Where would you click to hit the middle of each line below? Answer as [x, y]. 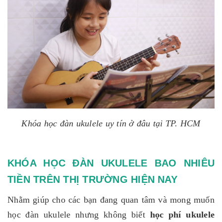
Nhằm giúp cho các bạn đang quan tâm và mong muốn [111, 199]
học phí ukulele [182, 214]
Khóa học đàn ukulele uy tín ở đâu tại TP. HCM [111, 123]
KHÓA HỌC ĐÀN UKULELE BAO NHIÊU [111, 163]
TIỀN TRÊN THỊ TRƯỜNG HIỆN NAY [94, 179]
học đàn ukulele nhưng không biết [79, 214]
